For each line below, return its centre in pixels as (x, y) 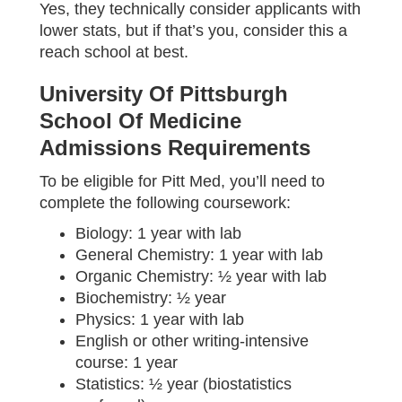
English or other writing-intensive (192, 341)
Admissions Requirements (175, 147)
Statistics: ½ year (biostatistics (184, 384)
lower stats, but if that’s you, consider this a (193, 30)
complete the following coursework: (165, 202)
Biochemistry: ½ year (151, 297)
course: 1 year (127, 362)
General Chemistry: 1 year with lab (199, 254)
